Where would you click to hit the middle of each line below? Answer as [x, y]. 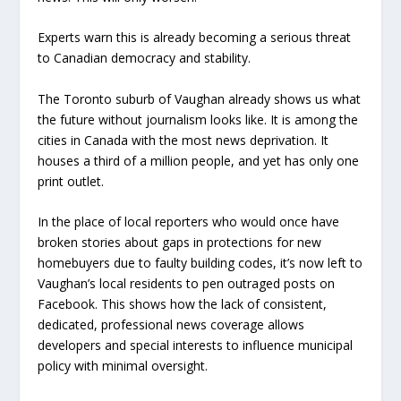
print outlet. [71, 181]
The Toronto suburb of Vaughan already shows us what [200, 98]
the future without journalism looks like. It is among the [198, 119]
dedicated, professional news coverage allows [171, 325]
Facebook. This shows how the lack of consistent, [183, 304]
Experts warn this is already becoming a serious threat [195, 38]
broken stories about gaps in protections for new [180, 243]
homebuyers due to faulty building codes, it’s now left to [200, 263]
